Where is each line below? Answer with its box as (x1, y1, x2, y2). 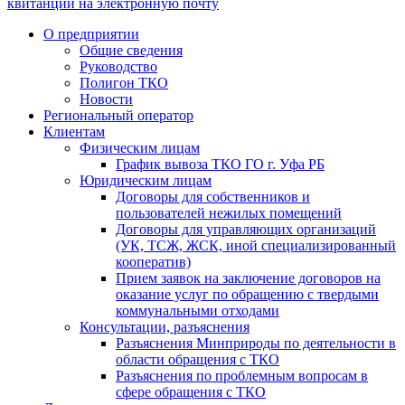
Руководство (80, 58, 157, 74)
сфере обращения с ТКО (116, 383, 266, 400)
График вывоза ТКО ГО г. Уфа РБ (116, 155, 325, 172)
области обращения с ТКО (116, 351, 279, 367)
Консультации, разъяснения (80, 318, 250, 334)
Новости (80, 90, 133, 107)
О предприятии (43, 25, 139, 42)
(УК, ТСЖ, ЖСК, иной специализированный (116, 237, 396, 253)
